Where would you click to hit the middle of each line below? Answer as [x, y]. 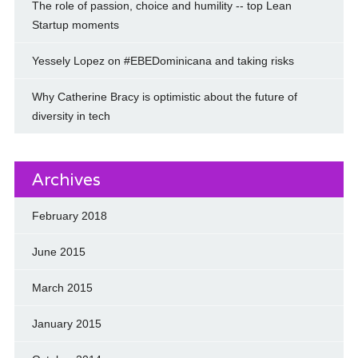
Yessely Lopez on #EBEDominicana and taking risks [163, 61]
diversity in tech [71, 116]
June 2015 [58, 252]
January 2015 [66, 324]
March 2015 [62, 288]
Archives [66, 180]
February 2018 [69, 216]
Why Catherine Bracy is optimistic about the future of [164, 97]
